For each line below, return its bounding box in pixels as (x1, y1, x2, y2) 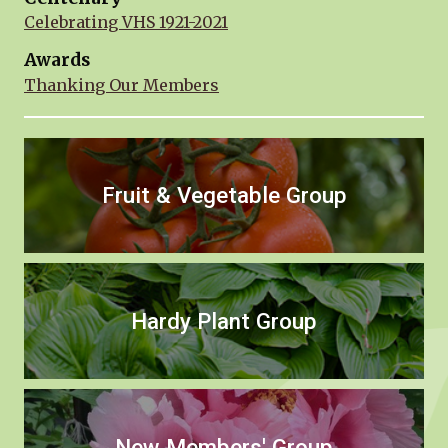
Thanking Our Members (24, 74, 219, 95)
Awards (24, 49, 90, 72)
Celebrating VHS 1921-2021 (24, 12, 228, 33)
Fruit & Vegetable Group (101, 182, 347, 209)
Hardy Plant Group (131, 307, 317, 334)
